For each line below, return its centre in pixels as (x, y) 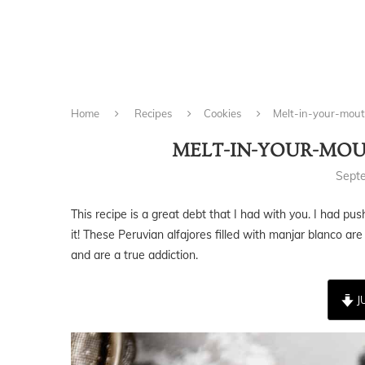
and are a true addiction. (134, 255)
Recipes (153, 114)
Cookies (222, 114)
